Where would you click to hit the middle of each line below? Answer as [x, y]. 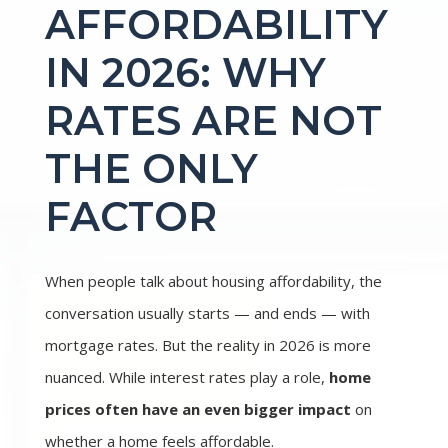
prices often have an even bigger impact [198, 409]
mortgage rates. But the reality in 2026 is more [208, 345]
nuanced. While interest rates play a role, [187, 377]
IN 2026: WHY [185, 73]
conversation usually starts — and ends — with [207, 313]
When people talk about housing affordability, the [213, 281]
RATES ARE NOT [213, 121]
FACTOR [131, 217]
